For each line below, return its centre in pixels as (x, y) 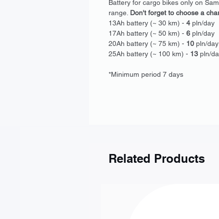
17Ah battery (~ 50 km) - (147, 33)
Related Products (157, 159)
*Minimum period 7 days (146, 75)
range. (119, 13)
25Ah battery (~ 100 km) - (149, 54)
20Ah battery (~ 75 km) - (147, 44)
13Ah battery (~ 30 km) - (147, 23)
